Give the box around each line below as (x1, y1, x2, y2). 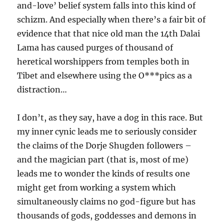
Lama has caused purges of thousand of (17, 42, 173, 52)
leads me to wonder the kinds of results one (17, 168, 190, 178)
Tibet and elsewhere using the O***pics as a (17, 70, 192, 80)
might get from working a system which (17, 182, 176, 192)
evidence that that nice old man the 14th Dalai (17, 28, 200, 38)
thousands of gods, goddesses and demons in (17, 210, 197, 220)
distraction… (17, 84, 67, 94)
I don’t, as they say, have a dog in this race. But (17, 112, 203, 122)
